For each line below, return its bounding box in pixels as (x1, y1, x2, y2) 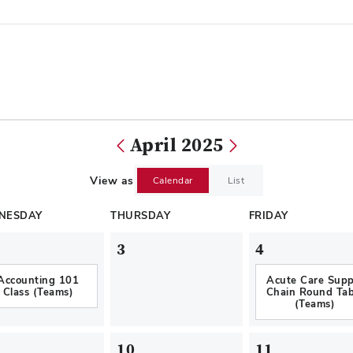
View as (90, 173, 134, 188)
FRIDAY (248, 209, 288, 222)
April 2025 (129, 133, 224, 158)
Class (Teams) (2, 285, 73, 299)
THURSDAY (110, 209, 171, 222)
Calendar (152, 174, 193, 187)
